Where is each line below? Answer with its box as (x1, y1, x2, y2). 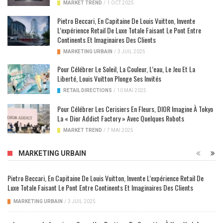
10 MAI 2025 (117, 88, 146, 94)
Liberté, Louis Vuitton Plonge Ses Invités (57, 73, 161, 84)
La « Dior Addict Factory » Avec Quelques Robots (57, 112, 184, 123)
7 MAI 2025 (107, 127, 133, 133)
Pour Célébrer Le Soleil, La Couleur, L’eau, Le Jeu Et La (57, 64, 195, 75)
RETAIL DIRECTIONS (63, 88, 112, 94)
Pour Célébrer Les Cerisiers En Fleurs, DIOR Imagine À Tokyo (57, 103, 213, 114)
